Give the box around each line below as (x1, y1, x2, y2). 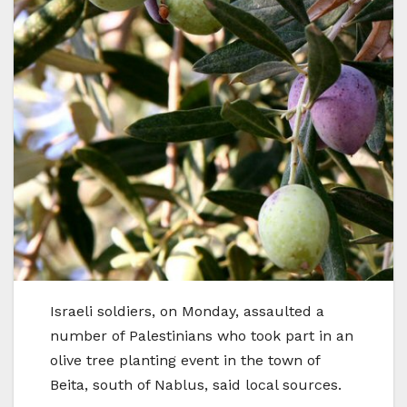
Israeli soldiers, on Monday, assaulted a (50, 302, 324, 320)
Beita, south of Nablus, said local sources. (50, 375, 342, 393)
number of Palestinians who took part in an (50, 326, 353, 344)
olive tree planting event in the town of (50, 351, 320, 369)
